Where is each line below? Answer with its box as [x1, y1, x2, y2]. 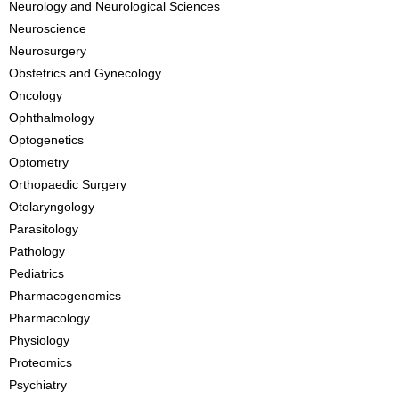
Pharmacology [9, 311, 90, 325]
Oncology [9, 88, 62, 102]
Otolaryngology [9, 199, 94, 214]
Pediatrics [9, 266, 64, 281]
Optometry [9, 155, 69, 169]
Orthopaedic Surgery [9, 177, 126, 191]
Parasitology [9, 222, 78, 236]
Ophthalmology [9, 110, 94, 125]
